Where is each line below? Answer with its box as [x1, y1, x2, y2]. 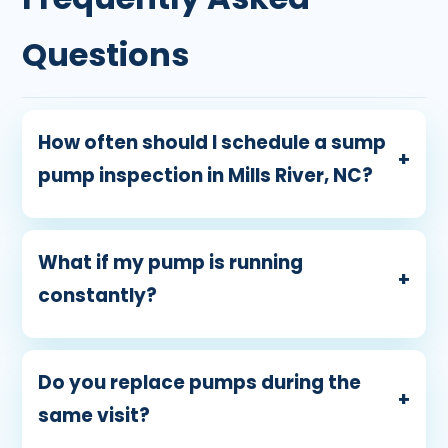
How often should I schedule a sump [38, 129, 386, 156]
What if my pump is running [38, 249, 303, 276]
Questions [22, 32, 189, 77]
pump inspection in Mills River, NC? [38, 162, 373, 189]
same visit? [38, 402, 150, 429]
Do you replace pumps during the [38, 369, 361, 396]
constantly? [38, 282, 157, 309]
